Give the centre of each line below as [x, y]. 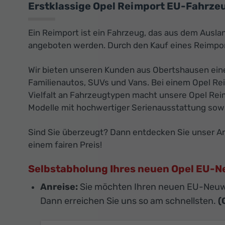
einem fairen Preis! [65, 145]
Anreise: [59, 187]
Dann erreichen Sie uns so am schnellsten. [128, 201]
